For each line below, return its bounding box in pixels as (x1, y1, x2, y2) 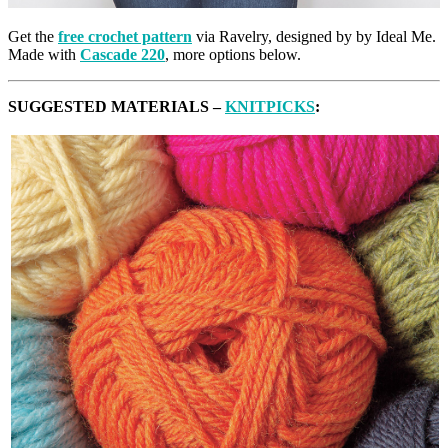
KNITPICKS (225, 98, 315, 116)
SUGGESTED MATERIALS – (8, 98, 225, 116)
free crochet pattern (58, 28, 192, 46)
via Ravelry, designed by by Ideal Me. (192, 28, 436, 46)
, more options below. (165, 46, 301, 64)
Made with (8, 46, 80, 64)
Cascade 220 (80, 46, 165, 64)
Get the (8, 28, 58, 46)
